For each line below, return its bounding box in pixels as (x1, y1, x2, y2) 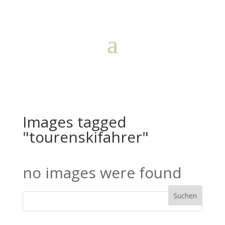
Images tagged (22, 111, 127, 132)
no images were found (22, 162, 182, 183)
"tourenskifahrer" (22, 127, 149, 147)
